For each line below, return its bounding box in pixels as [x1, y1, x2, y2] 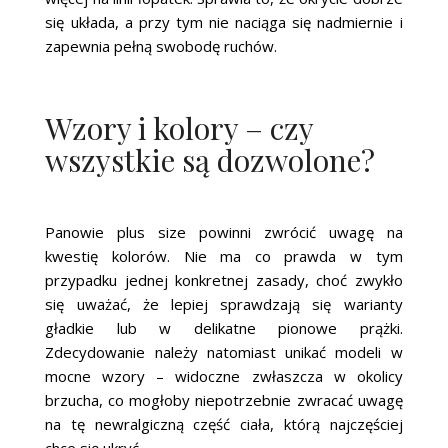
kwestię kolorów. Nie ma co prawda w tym [45, 245, 403, 266]
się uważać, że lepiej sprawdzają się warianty [45, 293, 403, 314]
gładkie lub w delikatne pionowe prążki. [45, 317, 403, 338]
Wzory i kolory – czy [45, 107, 314, 148]
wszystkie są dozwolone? [45, 139, 376, 180]
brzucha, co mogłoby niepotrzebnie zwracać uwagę [45, 389, 403, 410]
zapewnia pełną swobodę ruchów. [45, 35, 278, 56]
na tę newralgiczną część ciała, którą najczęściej [45, 413, 403, 434]
